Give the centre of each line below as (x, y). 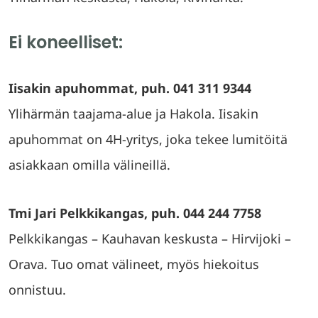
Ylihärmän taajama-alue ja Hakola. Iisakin (133, 114)
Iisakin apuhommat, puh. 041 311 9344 (130, 88)
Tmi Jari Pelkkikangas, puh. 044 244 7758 (135, 213)
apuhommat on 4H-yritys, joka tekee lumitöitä (148, 139)
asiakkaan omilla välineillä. (89, 165)
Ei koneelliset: (66, 42)
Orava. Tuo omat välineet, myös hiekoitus (134, 264)
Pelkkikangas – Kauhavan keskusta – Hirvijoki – (150, 238)
